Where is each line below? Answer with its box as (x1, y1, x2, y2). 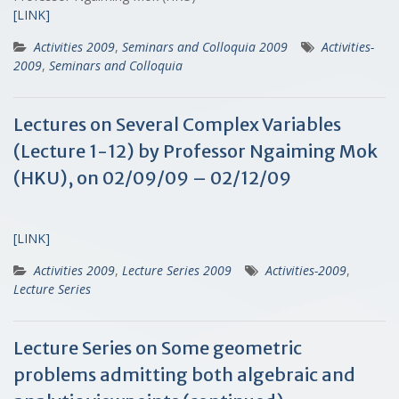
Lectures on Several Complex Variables (13, 112, 341, 135)
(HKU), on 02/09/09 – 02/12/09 (13, 166, 291, 189)
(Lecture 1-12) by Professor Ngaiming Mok (13, 139, 378, 162)
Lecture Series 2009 (122, 261, 232, 279)
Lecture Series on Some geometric (13, 336, 302, 359)
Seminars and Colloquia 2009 (122, 37, 288, 55)
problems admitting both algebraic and (13, 362, 355, 386)
